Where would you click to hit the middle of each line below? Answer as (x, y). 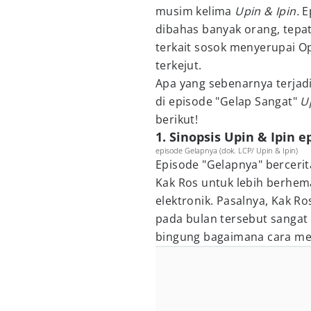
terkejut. (179, 65)
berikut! (177, 119)
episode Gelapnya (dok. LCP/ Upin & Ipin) (227, 150)
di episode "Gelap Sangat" (228, 101)
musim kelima (195, 11)
